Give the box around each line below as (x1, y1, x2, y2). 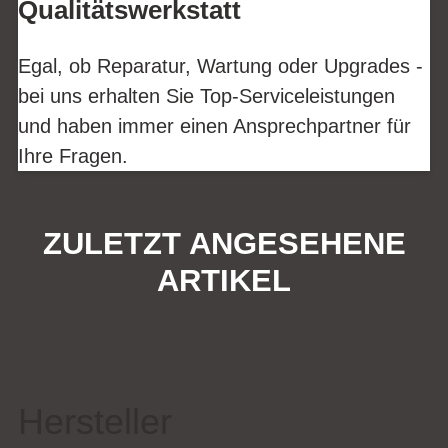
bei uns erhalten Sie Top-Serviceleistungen (18, 84, 395, 107)
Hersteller (18, 401, 172, 443)
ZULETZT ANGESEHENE (42, 225, 406, 261)
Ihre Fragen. (18, 144, 128, 167)
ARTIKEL (157, 262, 291, 298)
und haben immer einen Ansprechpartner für (18, 114, 411, 137)
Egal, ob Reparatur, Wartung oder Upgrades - (18, 54, 423, 77)
